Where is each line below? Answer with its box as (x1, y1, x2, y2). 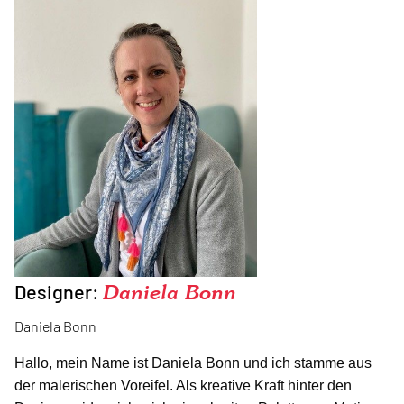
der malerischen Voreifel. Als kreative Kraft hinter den (14, 378, 352, 394)
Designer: (14, 280, 103, 304)
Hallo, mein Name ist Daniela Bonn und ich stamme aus (14, 355, 372, 372)
